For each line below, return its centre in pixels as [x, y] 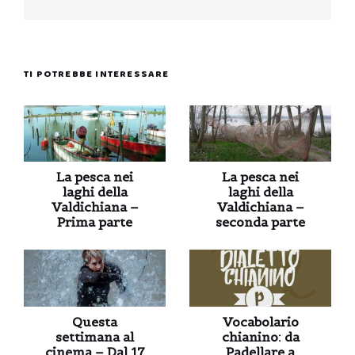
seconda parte [260, 222]
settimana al [95, 336]
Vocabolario [260, 321]
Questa [95, 321]
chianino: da [260, 336]
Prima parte [95, 222]
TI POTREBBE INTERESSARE [97, 74]
